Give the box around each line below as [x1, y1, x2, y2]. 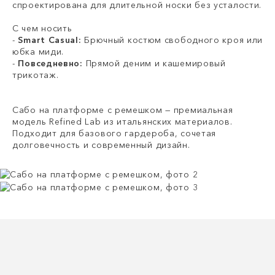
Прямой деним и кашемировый [85, 58, 226, 69]
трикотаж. [12, 69, 59, 81]
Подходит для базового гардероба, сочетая [12, 128, 217, 139]
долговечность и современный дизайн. [12, 139, 190, 151]
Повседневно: [18, 58, 86, 69]
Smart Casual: [18, 34, 82, 46]
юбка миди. [12, 46, 64, 58]
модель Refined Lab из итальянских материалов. [12, 116, 233, 128]
